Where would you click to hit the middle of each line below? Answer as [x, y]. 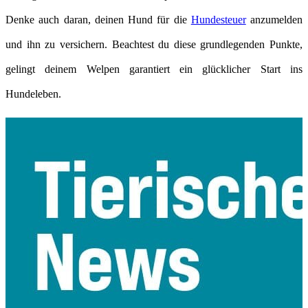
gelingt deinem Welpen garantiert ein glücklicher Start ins [154, 69]
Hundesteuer [218, 19]
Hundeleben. [33, 93]
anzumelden [274, 19]
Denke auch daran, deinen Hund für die [98, 19]
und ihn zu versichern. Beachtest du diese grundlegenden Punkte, [154, 44]
